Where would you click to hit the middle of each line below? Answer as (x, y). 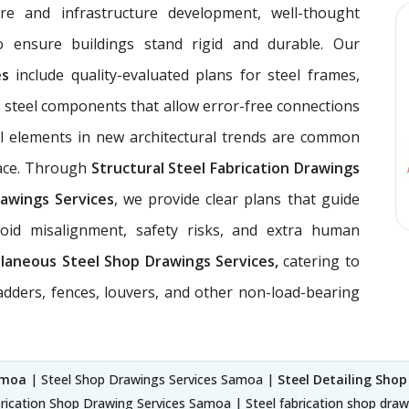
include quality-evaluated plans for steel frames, (188, 74)
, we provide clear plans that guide (236, 199)
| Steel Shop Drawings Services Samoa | (152, 379)
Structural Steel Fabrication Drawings (225, 168)
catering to (319, 261)
